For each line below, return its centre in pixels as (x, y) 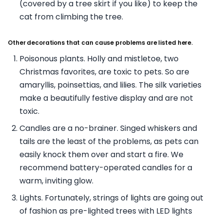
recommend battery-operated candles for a (106, 167)
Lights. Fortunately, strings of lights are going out (111, 198)
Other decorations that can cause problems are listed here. (100, 42)
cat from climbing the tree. (71, 17)
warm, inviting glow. (56, 181)
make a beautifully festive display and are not (106, 98)
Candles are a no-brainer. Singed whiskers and (108, 128)
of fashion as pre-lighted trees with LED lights (106, 211)
